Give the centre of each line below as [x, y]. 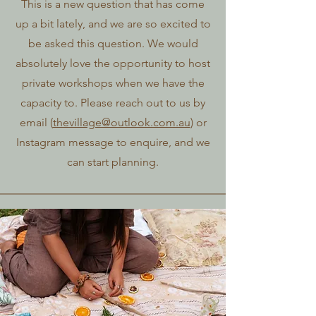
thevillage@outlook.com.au [121, 122]
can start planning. [113, 162]
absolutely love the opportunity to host [113, 63]
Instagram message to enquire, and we [113, 142]
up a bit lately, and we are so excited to [113, 24]
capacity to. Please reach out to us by [113, 103]
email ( [36, 122]
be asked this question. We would [113, 43]
